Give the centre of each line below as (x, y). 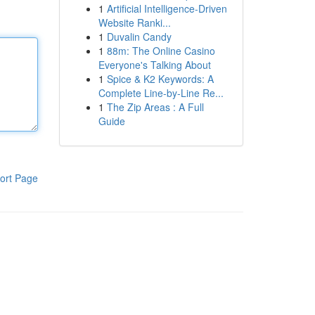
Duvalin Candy (139, 37)
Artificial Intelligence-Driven (167, 8)
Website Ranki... (134, 22)
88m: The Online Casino (161, 51)
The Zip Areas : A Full (155, 107)
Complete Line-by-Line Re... (161, 93)
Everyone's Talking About (154, 65)
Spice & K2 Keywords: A (160, 79)
